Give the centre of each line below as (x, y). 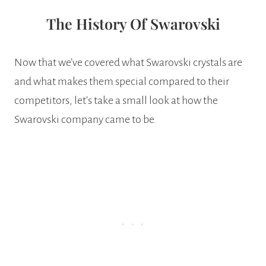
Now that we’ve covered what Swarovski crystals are (128, 63)
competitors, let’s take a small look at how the (116, 101)
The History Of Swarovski (133, 23)
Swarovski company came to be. (85, 120)
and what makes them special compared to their (122, 82)
